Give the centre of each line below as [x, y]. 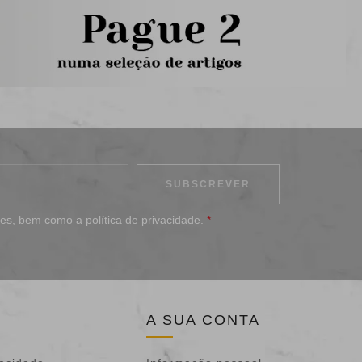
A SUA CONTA [203, 320]
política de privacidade [143, 219]
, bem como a [49, 219]
